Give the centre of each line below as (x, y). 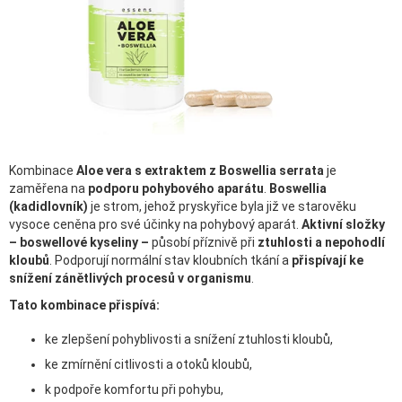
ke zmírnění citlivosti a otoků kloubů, (149, 365)
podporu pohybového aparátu (176, 189)
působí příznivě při (203, 243)
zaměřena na (48, 189)
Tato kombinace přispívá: (84, 306)
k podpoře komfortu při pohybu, (134, 390)
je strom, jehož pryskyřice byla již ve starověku (222, 207)
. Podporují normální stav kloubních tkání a (170, 261)
